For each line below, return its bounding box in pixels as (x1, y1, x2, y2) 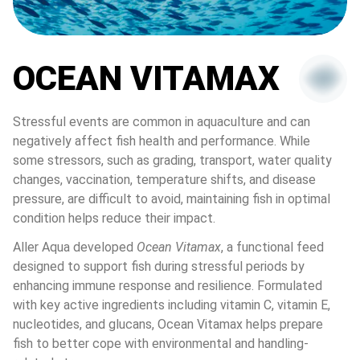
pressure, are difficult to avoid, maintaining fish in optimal (13, 191, 333, 207)
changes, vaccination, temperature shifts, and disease (13, 172, 319, 188)
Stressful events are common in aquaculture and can (13, 114, 313, 130)
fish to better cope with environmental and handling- (13, 336, 309, 352)
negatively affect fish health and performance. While (13, 133, 313, 149)
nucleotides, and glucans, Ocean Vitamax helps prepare (13, 317, 326, 333)
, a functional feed (221, 239, 327, 256)
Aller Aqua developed (13, 239, 137, 256)
